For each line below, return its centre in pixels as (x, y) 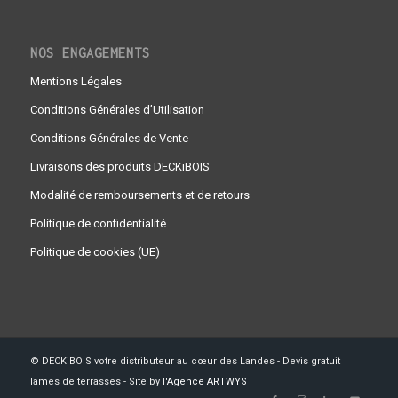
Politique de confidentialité (98, 223)
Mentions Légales (76, 81)
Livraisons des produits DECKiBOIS (119, 166)
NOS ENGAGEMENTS (90, 52)
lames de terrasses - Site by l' (98, 381)
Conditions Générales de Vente (109, 138)
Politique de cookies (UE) (95, 251)
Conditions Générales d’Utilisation (117, 109)
